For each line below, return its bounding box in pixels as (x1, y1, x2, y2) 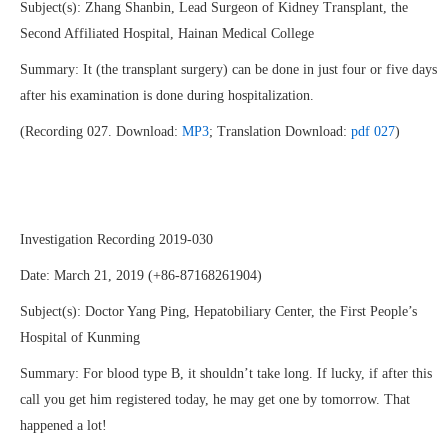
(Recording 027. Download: (20, 124, 182, 139)
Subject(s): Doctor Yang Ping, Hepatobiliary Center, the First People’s (20, 304, 417, 319)
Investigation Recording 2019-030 (20, 232, 213, 247)
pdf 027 (351, 124, 395, 139)
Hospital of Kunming (20, 330, 140, 345)
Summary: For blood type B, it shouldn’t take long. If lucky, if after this (20, 366, 432, 381)
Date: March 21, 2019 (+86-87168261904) (20, 268, 262, 283)
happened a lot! (20, 418, 107, 433)
